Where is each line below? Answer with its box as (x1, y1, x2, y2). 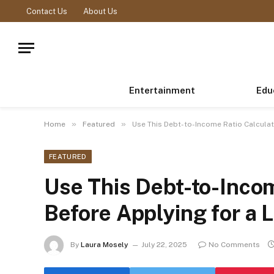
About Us (83, 6, 117, 16)
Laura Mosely (81, 240, 128, 250)
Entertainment (128, 85, 195, 95)
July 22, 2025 (141, 240, 187, 250)
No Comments (209, 240, 260, 250)
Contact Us (26, 6, 67, 16)
